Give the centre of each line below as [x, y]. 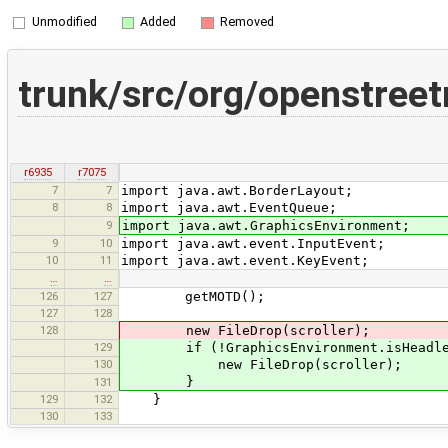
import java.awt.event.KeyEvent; [245, 261]
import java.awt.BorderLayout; [237, 191]
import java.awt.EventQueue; [229, 208]
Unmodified [64, 21]
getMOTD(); [193, 297]
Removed [246, 21]
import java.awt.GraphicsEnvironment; [266, 226]
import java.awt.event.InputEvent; [253, 244]
